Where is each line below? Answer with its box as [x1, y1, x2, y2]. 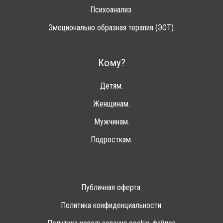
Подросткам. [91, 135, 132, 145]
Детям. [100, 81, 123, 91]
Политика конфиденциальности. [60, 201, 163, 211]
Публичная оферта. [81, 183, 142, 193]
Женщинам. [93, 99, 130, 109]
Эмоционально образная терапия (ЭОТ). [48, 23, 175, 33]
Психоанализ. [90, 5, 133, 15]
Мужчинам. [94, 117, 129, 127]
